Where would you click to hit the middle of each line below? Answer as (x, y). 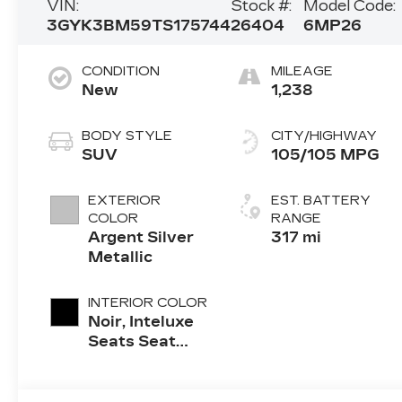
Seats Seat (132, 341)
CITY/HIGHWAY (324, 135)
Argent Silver (141, 237)
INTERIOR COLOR (148, 302)
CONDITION (121, 71)
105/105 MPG (326, 154)
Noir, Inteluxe (141, 321)
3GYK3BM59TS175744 (139, 25)
